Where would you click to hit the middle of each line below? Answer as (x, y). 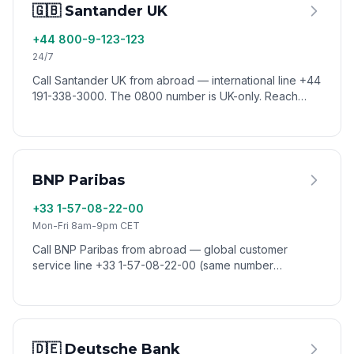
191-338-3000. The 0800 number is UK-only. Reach (165, 96)
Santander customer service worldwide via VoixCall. (168, 112)
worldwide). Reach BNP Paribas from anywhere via (165, 281)
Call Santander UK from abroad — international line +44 (177, 80)
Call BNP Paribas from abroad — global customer (160, 249)
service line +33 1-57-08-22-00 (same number (153, 265)
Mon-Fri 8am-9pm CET (86, 226)
